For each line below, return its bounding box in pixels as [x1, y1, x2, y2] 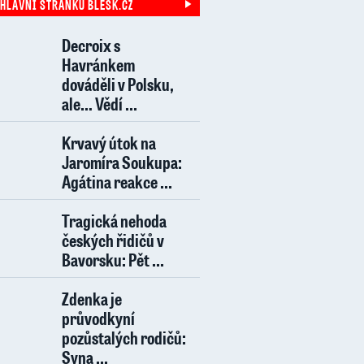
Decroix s [62, 33, 120, 57]
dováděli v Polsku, [62, 72, 174, 96]
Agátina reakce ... [62, 170, 172, 193]
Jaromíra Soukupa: [62, 150, 182, 174]
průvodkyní [62, 306, 135, 330]
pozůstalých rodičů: [62, 326, 186, 349]
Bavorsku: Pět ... [62, 248, 164, 271]
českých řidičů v [62, 228, 164, 252]
